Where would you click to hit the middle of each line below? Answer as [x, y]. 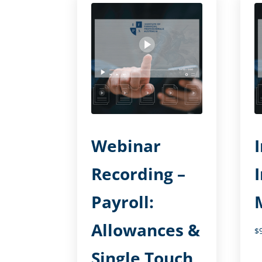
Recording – [138, 174]
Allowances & [146, 230]
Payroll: [123, 202]
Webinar [126, 146]
